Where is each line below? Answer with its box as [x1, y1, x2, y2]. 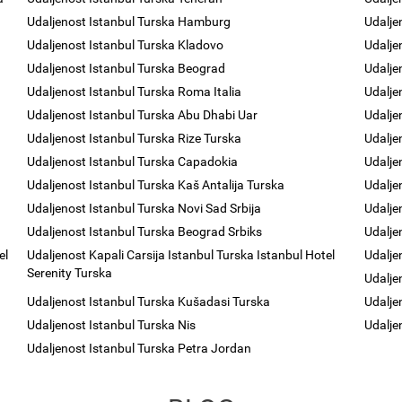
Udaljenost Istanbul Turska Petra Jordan [27, 341, 252, 355]
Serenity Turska [27, 266, 113, 280]
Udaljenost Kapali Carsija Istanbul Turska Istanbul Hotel [27, 248, 336, 262]
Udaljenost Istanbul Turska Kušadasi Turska [27, 294, 271, 309]
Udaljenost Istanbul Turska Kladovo [27, 38, 224, 52]
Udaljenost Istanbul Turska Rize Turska [27, 131, 242, 145]
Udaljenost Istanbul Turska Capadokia [27, 154, 239, 169]
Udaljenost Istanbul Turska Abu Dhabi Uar [27, 108, 258, 122]
